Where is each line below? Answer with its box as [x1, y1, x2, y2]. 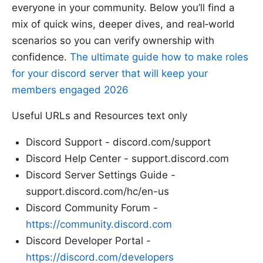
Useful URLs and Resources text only [12, 110, 187, 122]
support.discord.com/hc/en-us [26, 186, 169, 198]
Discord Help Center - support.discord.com [26, 153, 229, 165]
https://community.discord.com [26, 218, 172, 231]
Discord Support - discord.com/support [26, 136, 211, 149]
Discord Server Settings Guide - [26, 169, 176, 181]
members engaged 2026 [12, 84, 129, 96]
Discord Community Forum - [26, 202, 158, 214]
